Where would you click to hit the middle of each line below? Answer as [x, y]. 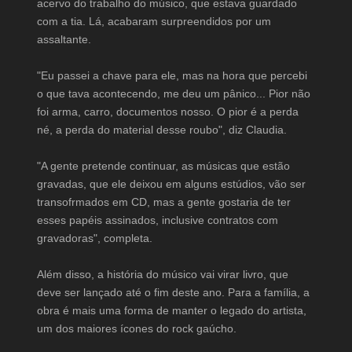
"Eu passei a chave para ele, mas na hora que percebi [172, 75]
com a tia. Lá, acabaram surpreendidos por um [154, 21]
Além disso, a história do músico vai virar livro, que [162, 274]
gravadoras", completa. [94, 238]
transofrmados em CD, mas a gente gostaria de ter [163, 202]
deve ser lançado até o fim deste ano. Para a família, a [173, 292]
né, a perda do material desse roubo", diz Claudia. [161, 129]
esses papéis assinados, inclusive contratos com [157, 220]
